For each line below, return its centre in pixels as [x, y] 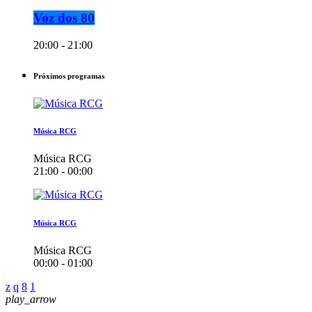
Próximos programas [69, 76]
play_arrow [31, 299]
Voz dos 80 [64, 17]
